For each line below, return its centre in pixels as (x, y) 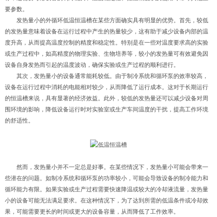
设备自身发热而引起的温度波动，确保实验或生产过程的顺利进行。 (92, 65)
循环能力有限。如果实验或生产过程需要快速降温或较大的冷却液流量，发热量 (107, 189)
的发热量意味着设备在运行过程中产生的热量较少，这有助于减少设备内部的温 (107, 31)
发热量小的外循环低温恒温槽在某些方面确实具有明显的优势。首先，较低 (107, 20)
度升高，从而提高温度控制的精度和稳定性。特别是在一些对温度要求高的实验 (107, 43)
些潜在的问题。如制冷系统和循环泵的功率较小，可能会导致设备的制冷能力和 (107, 178)
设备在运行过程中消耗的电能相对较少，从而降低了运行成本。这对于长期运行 (107, 87)
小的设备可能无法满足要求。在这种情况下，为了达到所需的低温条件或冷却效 (107, 200)
